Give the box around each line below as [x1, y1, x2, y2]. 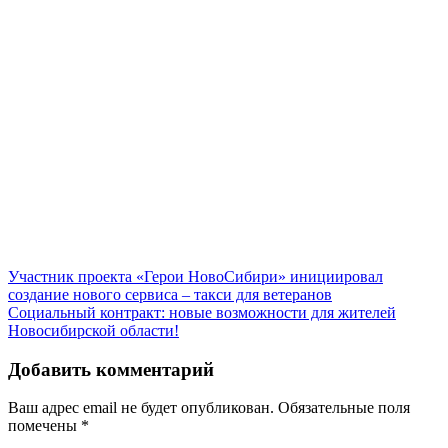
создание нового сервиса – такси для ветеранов [8, 285, 332, 303]
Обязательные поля [278, 399, 410, 417]
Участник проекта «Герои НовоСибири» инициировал [8, 267, 383, 285]
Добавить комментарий [8, 358, 214, 380]
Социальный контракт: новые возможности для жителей [8, 303, 396, 321]
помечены [8, 417, 81, 435]
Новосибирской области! [8, 321, 179, 339]
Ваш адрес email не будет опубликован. [8, 399, 274, 417]
